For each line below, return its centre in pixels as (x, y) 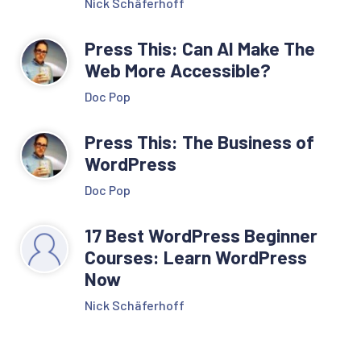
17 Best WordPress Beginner (201, 235)
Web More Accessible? (177, 70)
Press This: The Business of (199, 141)
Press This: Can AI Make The (199, 48)
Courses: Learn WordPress (195, 257)
